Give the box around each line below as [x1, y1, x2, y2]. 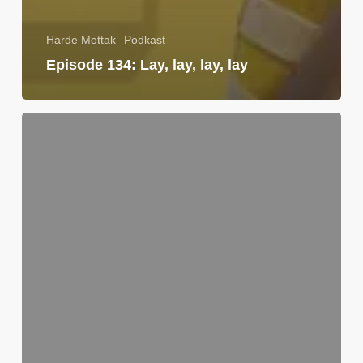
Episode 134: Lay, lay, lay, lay [45, 56, 248, 73]
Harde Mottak [45, 32, 116, 46]
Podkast [123, 32, 165, 46]
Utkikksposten [20, 113, 98, 130]
